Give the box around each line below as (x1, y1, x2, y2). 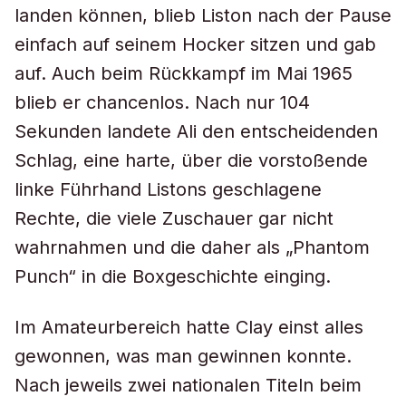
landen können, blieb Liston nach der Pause (14, 5, 391, 26)
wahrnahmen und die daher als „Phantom (14, 237, 370, 258)
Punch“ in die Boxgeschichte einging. (14, 266, 331, 287)
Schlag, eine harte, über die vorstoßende (14, 150, 368, 171)
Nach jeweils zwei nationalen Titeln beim (14, 374, 362, 396)
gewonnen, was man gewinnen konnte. (14, 345, 352, 367)
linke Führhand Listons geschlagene (14, 179, 322, 200)
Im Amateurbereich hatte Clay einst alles (14, 316, 363, 338)
